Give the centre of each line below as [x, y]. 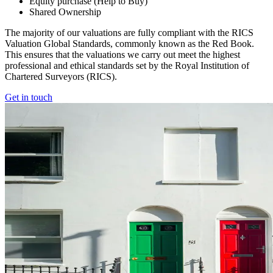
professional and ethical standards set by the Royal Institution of [127, 65]
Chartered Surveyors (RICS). [61, 76]
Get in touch [29, 97]
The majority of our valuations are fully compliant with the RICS [129, 32]
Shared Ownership [65, 12]
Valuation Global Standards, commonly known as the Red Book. [129, 43]
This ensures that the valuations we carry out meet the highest [122, 54]
